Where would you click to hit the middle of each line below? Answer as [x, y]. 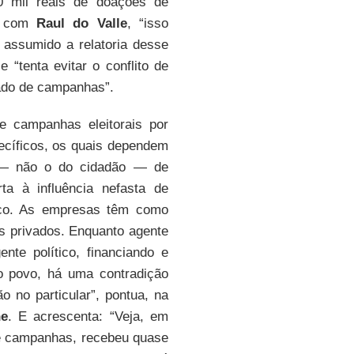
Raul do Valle [82, 23]
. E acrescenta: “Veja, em [88, 316]
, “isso [147, 23]
